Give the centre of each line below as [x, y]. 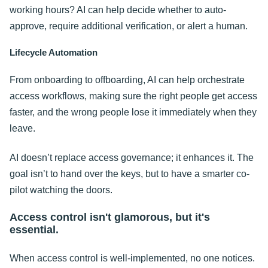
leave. [22, 128]
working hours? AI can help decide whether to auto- [118, 10]
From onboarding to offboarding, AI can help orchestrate [127, 80]
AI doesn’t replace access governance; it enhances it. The [132, 157]
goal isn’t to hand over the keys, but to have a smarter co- [130, 173]
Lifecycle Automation [54, 53]
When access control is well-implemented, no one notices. [132, 258]
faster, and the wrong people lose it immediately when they [133, 112]
